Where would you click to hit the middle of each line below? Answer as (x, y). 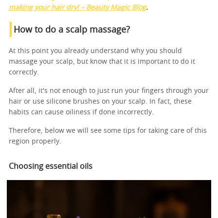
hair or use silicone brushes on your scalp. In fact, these (100, 101)
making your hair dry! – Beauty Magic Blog (77, 8)
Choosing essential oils (51, 166)
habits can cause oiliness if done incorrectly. (81, 112)
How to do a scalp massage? (72, 30)
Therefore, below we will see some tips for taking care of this (108, 131)
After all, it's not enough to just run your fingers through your (109, 91)
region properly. (35, 141)
